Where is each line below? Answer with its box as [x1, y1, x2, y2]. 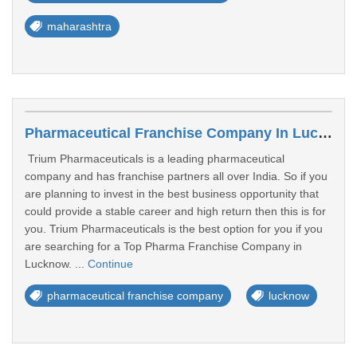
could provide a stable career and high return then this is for [25, 205, 326, 218]
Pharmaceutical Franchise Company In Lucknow [318, 125, 332, 141]
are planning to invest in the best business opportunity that [25, 187, 319, 200]
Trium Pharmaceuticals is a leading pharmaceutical [25, 152, 284, 165]
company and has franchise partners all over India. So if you [25, 170, 328, 182]
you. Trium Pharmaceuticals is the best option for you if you [25, 222, 323, 235]
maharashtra [47, 20, 112, 33]
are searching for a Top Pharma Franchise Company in [25, 240, 302, 253]
